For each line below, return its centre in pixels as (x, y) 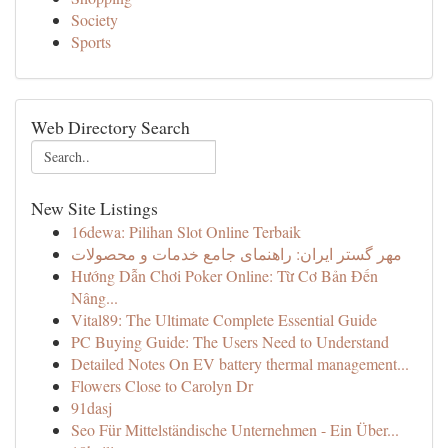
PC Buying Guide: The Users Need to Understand (230, 341)
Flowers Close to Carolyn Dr (162, 385)
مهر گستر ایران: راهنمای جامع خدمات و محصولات (236, 253)
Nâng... (94, 297)
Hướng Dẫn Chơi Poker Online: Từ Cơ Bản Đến (224, 275)
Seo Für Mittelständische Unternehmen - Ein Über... (235, 429)
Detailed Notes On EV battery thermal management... (240, 363)
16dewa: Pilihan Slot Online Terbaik (186, 231)
